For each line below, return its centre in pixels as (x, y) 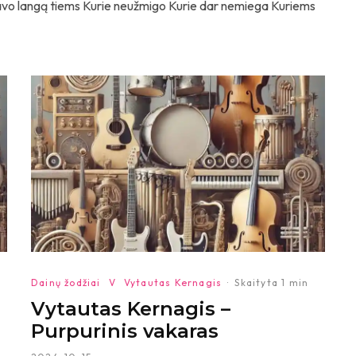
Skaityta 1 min (272, 282)
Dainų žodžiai (66, 282)
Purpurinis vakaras (125, 331)
